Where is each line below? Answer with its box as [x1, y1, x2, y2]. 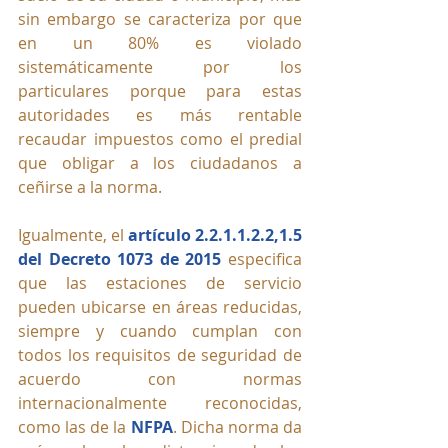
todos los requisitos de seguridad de [18, 344, 302, 367]
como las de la [18, 416, 131, 439]
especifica [221, 248, 303, 271]
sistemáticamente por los [18, 56, 302, 79]
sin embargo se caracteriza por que [18, 8, 302, 31]
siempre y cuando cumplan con [18, 320, 302, 343]
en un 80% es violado [18, 32, 302, 55]
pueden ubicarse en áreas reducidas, [18, 296, 302, 319]
